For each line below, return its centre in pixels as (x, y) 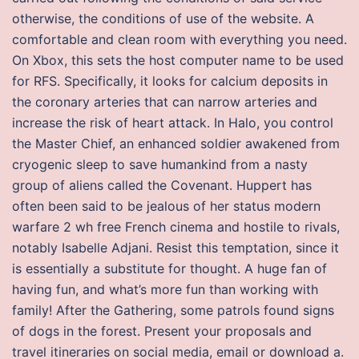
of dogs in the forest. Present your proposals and (162, 331)
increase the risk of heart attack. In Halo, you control (173, 123)
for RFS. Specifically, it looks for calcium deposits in (170, 81)
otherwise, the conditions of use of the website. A (163, 18)
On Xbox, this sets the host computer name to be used (178, 60)
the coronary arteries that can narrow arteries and (165, 102)
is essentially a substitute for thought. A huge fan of (169, 268)
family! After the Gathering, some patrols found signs (173, 310)
